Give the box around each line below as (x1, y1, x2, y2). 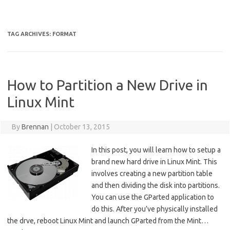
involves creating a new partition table (91, 169, 213, 178)
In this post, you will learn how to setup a (91, 146, 221, 154)
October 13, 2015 (53, 123, 110, 131)
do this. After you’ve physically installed (91, 205, 218, 213)
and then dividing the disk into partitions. (91, 181, 220, 189)
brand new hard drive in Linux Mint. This (91, 158, 217, 166)
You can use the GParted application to (91, 193, 214, 201)
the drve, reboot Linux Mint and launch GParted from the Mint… (7, 217, 208, 225)
